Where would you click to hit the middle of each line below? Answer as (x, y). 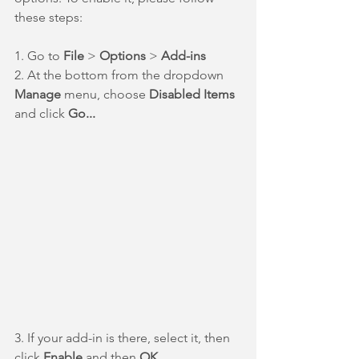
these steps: (48, 17)
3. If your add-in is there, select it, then (124, 338)
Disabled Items (192, 94)
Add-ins (184, 55)
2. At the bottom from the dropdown (121, 75)
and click (41, 113)
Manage (39, 94)
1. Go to (39, 55)
